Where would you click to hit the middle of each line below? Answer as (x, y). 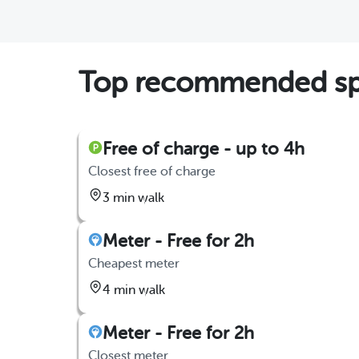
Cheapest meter (134, 264)
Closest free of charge (152, 171)
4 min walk (134, 290)
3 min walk (133, 198)
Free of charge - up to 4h (204, 149)
